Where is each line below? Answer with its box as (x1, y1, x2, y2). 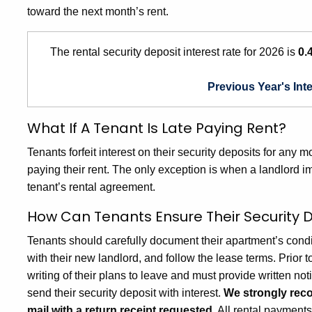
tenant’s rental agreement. (27, 181, 155, 193)
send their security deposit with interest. (27, 287, 224, 299)
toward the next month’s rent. (27, 6, 169, 17)
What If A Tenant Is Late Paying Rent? (27, 118, 286, 138)
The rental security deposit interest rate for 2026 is (49, 46, 295, 58)
